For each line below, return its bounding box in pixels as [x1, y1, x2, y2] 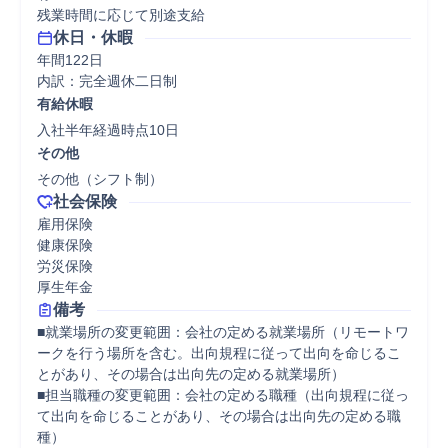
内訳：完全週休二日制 [37, 73, 177, 89]
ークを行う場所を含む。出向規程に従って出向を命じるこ [37, 345, 401, 361]
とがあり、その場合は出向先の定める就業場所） [37, 366, 349, 382]
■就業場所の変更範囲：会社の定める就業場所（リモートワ [37, 324, 409, 340]
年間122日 [37, 52, 103, 68]
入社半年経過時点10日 [37, 122, 179, 138]
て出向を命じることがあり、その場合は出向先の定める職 [37, 408, 401, 424]
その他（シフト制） [37, 171, 163, 187]
